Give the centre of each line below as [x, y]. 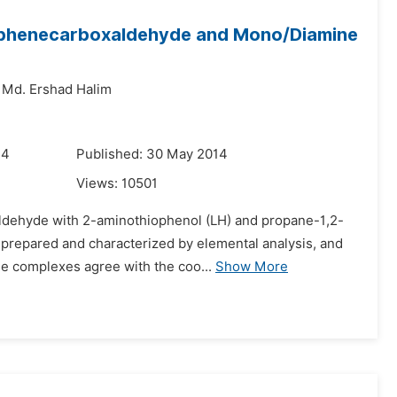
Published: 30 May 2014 [152, 154]
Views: [99, 183]
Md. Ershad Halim [57, 90]
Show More [252, 267]
